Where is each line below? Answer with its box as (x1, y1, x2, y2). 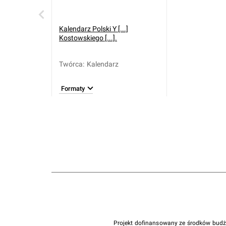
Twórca (59, 60, 83, 68)
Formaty (61, 84, 85, 92)
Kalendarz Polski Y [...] (59, 25, 128, 33)
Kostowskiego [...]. (59, 34, 117, 42)
